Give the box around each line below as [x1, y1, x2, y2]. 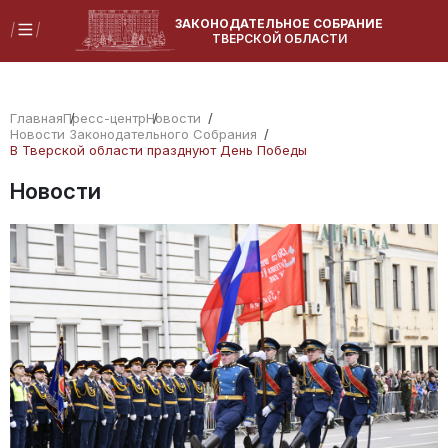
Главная [10, 110, 63, 126]
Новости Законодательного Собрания [10, 126, 257, 142]
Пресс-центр [63, 110, 146, 126]
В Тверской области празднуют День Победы [10, 142, 307, 158]
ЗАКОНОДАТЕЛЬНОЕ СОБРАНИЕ [175, 16, 383, 32]
